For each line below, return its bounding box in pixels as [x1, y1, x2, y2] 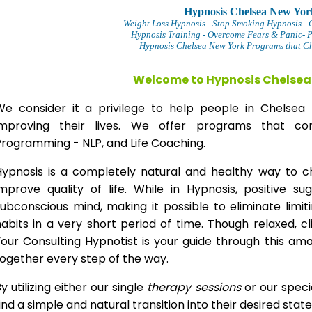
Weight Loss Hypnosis [123, 18, 205, 29]
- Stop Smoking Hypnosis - [205, 18, 306, 29]
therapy [147, 279, 192, 295]
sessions [191, 279, 241, 295]
